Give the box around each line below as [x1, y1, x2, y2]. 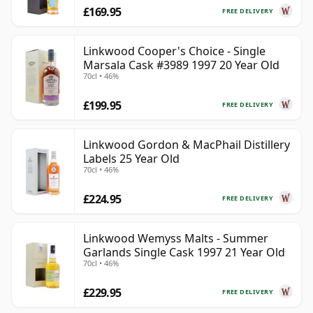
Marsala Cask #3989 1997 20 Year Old [83, 57, 279, 73]
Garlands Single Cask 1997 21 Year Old [83, 245, 285, 261]
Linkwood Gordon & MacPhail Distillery [83, 137, 290, 153]
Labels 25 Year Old [83, 151, 180, 167]
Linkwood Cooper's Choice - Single [83, 43, 265, 59]
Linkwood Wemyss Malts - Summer [83, 231, 268, 247]
